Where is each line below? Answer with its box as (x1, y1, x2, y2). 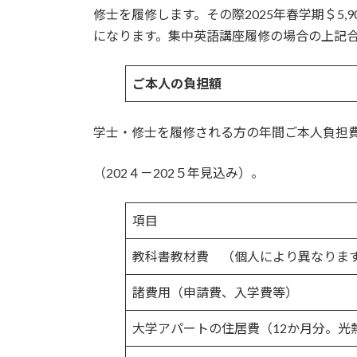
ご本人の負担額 (132, 76, 222, 92)
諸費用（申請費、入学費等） (132, 284, 298, 300)
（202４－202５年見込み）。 (93, 165, 264, 181)
